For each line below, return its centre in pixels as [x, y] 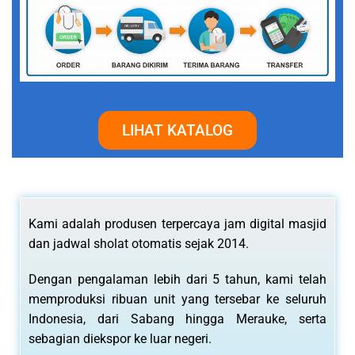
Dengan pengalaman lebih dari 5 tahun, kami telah [177, 280]
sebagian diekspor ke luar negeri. [122, 339]
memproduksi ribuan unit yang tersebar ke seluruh [177, 300]
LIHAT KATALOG [177, 131]
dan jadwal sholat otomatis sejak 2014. [140, 244]
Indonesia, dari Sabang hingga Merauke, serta [177, 319]
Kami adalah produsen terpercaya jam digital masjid [177, 224]
